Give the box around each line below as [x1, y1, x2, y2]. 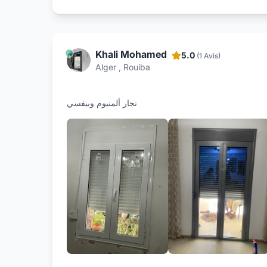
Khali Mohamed [95, 48, 167, 60]
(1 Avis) [197, 51, 221, 60]
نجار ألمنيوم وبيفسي [67, 97, 137, 108]
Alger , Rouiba [95, 61, 150, 72]
